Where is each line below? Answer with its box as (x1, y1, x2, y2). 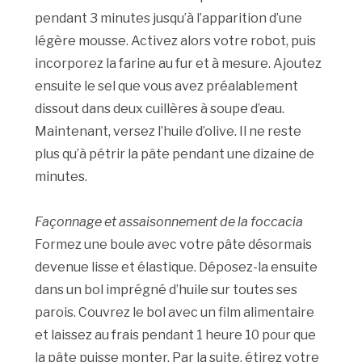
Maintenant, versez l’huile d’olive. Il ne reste (35, 124, 302, 140)
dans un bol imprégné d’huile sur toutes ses (35, 282, 298, 298)
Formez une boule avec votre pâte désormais (35, 237, 313, 253)
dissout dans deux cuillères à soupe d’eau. (35, 101, 285, 117)
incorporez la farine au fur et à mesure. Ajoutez (35, 56, 322, 72)
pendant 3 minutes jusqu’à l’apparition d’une (35, 11, 303, 27)
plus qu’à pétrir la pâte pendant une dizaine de (35, 146, 315, 162)
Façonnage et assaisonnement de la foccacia (35, 214, 304, 230)
